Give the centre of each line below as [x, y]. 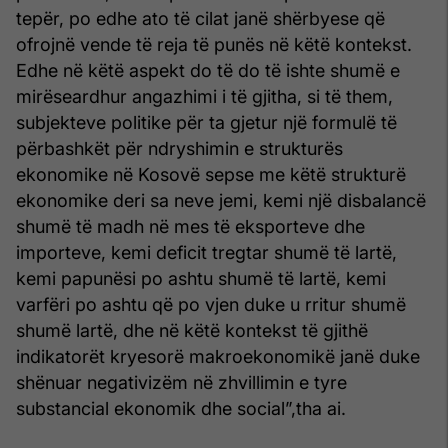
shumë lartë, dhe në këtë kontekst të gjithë [192, 330]
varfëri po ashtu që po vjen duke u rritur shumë [211, 304]
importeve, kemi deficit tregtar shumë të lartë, [206, 252]
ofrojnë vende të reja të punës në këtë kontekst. [214, 44]
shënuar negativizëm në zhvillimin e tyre [181, 382]
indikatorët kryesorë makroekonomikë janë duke [218, 356]
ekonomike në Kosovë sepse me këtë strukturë [211, 174]
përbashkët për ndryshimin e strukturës [179, 148]
